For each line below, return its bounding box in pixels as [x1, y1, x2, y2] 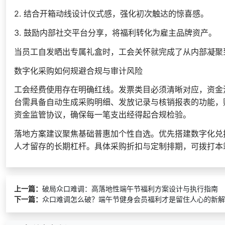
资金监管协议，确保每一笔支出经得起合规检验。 [14, 109, 191, 120]
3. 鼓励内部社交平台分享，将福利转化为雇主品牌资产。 [14, 28, 216, 38]
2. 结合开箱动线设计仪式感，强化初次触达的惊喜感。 [14, 9, 208, 19]
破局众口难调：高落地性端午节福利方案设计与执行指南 [42, 184, 218, 193]
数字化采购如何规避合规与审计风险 [14, 65, 143, 76]
